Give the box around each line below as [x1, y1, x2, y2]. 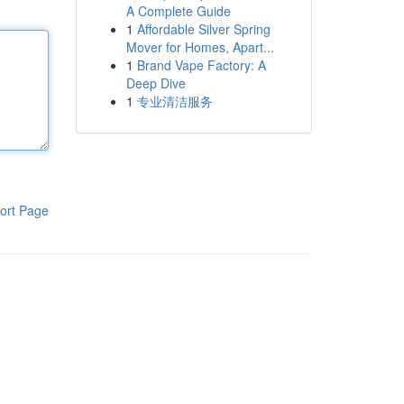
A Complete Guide [125, 2, 231, 20]
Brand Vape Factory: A [136, 56, 266, 74]
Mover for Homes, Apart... [125, 38, 274, 56]
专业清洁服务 [136, 92, 213, 110]
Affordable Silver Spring [136, 20, 271, 38]
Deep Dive [125, 74, 186, 92]
